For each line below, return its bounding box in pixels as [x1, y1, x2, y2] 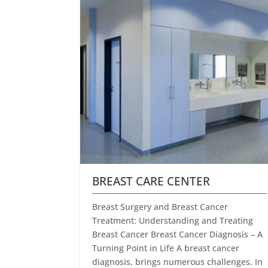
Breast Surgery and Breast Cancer [92, 201, 229, 213]
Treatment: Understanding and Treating [92, 215, 254, 227]
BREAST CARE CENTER [92, 173, 211, 190]
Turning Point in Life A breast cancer [92, 242, 240, 254]
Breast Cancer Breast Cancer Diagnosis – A [92, 229, 263, 240]
